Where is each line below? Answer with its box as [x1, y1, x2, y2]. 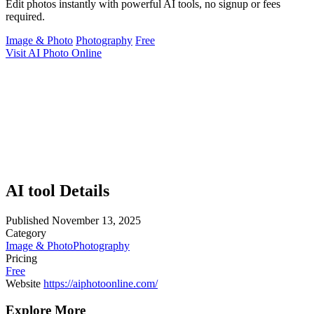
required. [6, 10, 45, 22]
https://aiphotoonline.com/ [43, 277, 158, 289]
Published [6, 214, 49, 226]
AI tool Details [6, 181, 109, 200]
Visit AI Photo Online [6, 46, 102, 59]
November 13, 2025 [52, 214, 141, 226]
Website [6, 277, 41, 289]
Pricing [6, 252, 37, 264]
